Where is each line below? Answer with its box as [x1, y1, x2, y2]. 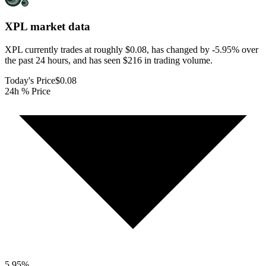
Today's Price [5, 75, 55, 85]
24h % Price [5, 85, 50, 96]
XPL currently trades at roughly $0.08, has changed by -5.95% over [5, 44, 258, 55]
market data [27, 20, 90, 33]
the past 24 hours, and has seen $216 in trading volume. [5, 55, 213, 65]
